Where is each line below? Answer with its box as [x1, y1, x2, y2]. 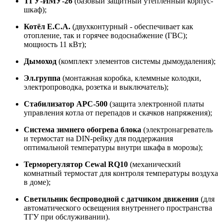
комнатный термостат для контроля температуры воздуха [24, 168, 218, 177]
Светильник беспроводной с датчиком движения [24, 194, 199, 203]
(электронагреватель [141, 125, 213, 134]
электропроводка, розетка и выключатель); [24, 82, 168, 91]
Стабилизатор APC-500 [24, 99, 108, 108]
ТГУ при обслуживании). [24, 212, 110, 221]
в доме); [24, 177, 51, 186]
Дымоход [24, 56, 56, 65]
